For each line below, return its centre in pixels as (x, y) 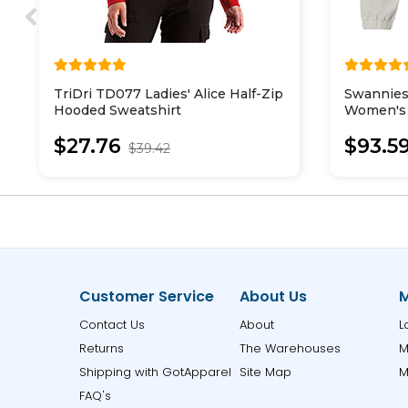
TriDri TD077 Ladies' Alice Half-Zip (169, 94)
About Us (273, 296)
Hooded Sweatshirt (118, 110)
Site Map (265, 372)
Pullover (372, 127)
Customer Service (147, 296)
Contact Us (112, 325)
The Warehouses (290, 348)
